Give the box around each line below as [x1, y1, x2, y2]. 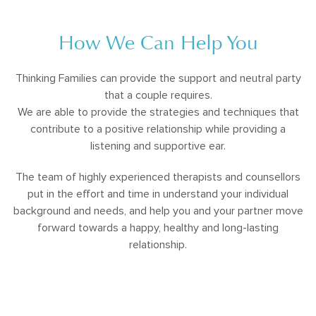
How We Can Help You [58, 31, 258, 55]
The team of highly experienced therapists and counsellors [16, 170, 300, 184]
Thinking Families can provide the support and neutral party [15, 71, 301, 85]
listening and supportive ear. [90, 139, 226, 153]
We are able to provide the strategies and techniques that [17, 105, 299, 119]
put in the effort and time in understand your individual [28, 187, 288, 201]
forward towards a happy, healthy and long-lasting [37, 221, 279, 235]
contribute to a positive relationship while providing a [30, 122, 286, 136]
